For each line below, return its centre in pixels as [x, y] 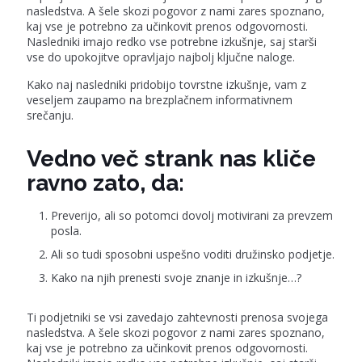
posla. [66, 231]
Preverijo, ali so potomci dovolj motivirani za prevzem [192, 215]
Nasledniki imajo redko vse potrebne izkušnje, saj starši [172, 42]
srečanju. [50, 115]
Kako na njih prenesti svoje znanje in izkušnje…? [176, 278]
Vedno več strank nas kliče [171, 159]
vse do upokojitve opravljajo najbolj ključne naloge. [161, 57]
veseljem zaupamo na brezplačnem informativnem [160, 100]
